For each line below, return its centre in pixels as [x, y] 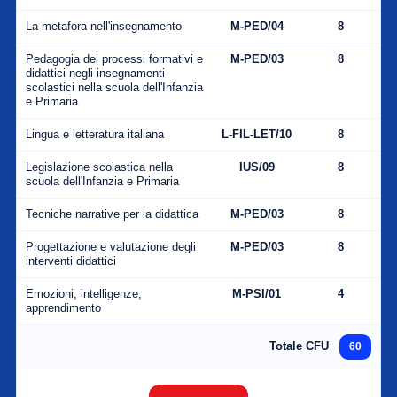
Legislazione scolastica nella [99, 167]
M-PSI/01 [257, 294]
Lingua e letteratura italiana [95, 135]
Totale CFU [301, 346]
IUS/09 [257, 167]
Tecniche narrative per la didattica [112, 214]
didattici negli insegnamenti [95, 74]
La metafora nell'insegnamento [104, 27]
